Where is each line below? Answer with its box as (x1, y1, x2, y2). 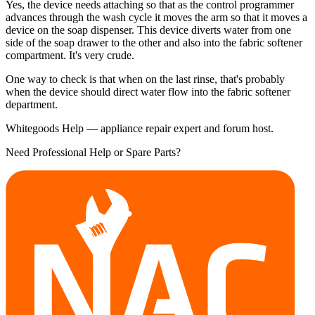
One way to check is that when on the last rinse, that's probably (6, 72, 285, 85)
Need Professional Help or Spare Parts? (6, 146, 181, 158)
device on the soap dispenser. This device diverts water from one (6, 23, 291, 36)
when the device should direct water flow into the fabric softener (6, 85, 290, 98)
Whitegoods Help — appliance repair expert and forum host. (6, 122, 274, 134)
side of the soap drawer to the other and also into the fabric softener (6, 36, 302, 49)
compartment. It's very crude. (6, 49, 134, 61)
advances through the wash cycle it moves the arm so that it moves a (6, 11, 307, 23)
